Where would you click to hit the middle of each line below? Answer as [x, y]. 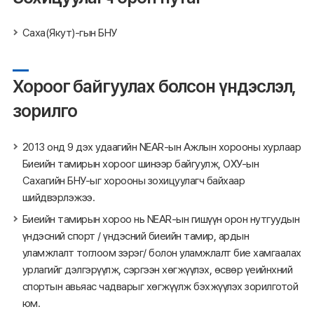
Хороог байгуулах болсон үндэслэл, [154, 87]
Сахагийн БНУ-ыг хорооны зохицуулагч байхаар [133, 180]
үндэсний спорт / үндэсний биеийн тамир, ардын [135, 236]
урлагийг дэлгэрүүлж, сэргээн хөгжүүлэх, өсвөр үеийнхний [157, 270]
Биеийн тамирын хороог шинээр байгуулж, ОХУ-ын [140, 163]
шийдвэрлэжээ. [58, 197]
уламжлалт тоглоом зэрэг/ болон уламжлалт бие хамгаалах [162, 253]
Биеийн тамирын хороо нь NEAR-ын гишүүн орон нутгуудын [161, 219]
